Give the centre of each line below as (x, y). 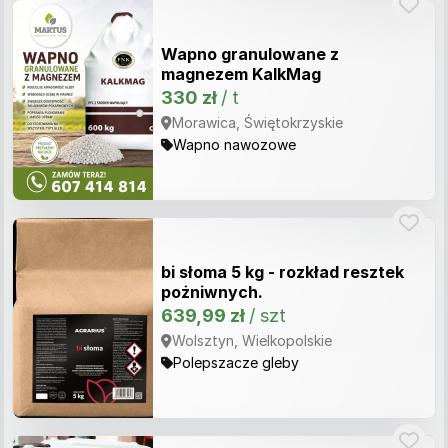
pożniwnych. (212, 292)
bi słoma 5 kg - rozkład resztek (282, 272)
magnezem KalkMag (241, 74)
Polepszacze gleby (236, 362)
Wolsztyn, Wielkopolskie (252, 340)
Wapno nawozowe (234, 144)
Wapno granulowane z (250, 54)
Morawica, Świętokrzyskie (257, 122)
